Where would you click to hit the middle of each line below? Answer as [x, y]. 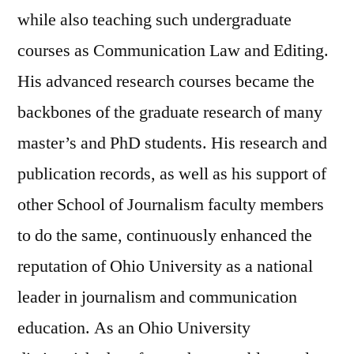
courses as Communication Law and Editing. [173, 50]
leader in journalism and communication [157, 297]
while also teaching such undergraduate [154, 19]
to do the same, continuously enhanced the [165, 235]
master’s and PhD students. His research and [172, 143]
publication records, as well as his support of [172, 173]
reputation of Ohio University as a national [165, 266]
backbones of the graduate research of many [170, 112]
